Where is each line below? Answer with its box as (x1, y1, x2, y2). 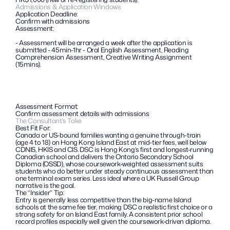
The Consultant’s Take (15, 116, 82, 125)
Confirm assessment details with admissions (15, 109, 149, 118)
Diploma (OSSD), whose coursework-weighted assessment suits (15, 159, 203, 168)
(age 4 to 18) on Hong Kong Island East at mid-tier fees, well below (15, 138, 206, 147)
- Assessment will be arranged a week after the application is (15, 38, 193, 47)
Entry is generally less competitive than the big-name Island (15, 195, 191, 204)
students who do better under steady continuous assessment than (15, 166, 214, 176)
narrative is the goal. (15, 181, 75, 190)
